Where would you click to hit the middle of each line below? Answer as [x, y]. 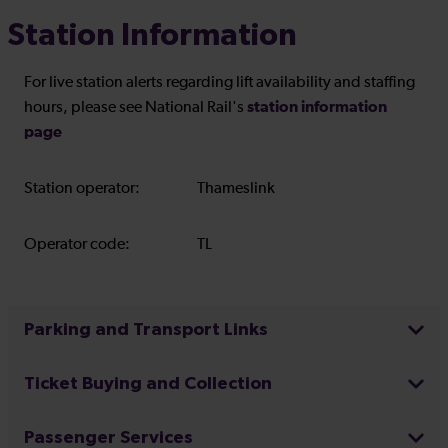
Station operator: [82, 189]
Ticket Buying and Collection [148, 384]
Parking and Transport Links [146, 330]
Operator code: [77, 245]
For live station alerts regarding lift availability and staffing [219, 83]
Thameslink [235, 189]
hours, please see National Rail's [135, 108]
